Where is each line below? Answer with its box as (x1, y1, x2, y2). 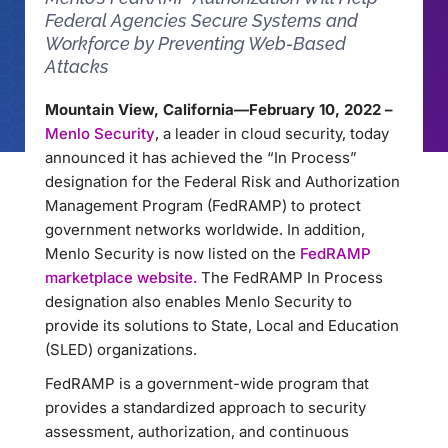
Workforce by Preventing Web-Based (45, 33, 346, 54)
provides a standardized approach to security (45, 398, 366, 417)
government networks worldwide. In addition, (45, 220, 365, 239)
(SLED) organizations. (45, 340, 197, 359)
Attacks (45, 56, 109, 77)
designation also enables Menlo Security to (45, 292, 352, 311)
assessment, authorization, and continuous (45, 422, 349, 441)
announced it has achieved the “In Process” (45, 148, 357, 167)
